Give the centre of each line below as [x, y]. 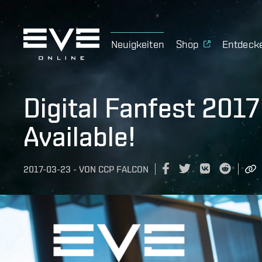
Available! [80, 136]
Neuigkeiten [138, 44]
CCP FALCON [123, 170]
